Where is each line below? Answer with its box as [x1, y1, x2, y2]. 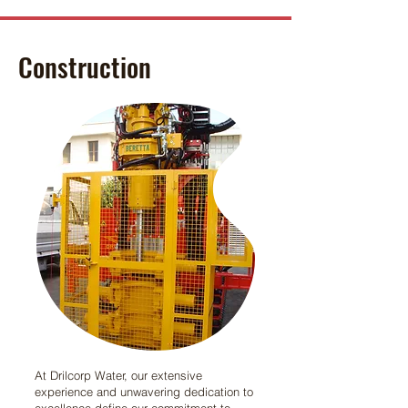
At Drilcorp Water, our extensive [35, 368, 202, 382]
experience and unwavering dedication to [35, 384, 253, 399]
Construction [18, 46, 151, 86]
